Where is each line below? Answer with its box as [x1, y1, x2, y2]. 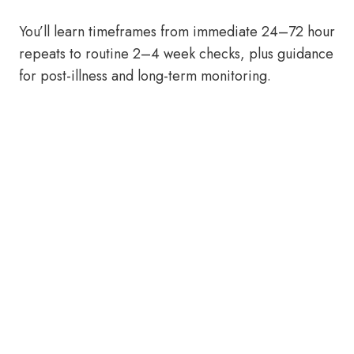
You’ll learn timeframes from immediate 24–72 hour [19, 21, 335, 42]
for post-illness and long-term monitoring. [19, 66, 271, 86]
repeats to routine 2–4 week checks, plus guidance [19, 43, 333, 64]
